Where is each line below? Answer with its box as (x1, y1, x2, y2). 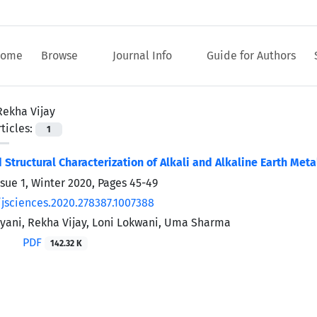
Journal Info (113, 49, 175, 62)
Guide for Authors (207, 49, 296, 62)
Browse (41, 49, 81, 62)
